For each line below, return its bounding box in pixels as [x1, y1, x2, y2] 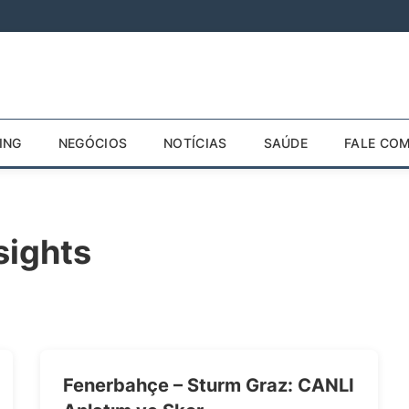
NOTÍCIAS [163, 134, 227, 151]
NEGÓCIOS [58, 134, 128, 151]
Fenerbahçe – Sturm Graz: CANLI [63, 373, 354, 396]
